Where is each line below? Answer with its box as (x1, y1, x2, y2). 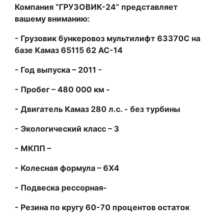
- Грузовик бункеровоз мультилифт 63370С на (15, 33, 200, 43)
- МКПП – (15, 143, 51, 153)
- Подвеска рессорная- (15, 182, 107, 192)
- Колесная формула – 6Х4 (15, 163, 119, 173)
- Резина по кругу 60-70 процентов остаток (15, 202, 190, 212)
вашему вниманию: (15, 13, 90, 24)
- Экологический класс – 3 (15, 123, 119, 134)
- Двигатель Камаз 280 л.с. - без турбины (15, 104, 180, 114)
